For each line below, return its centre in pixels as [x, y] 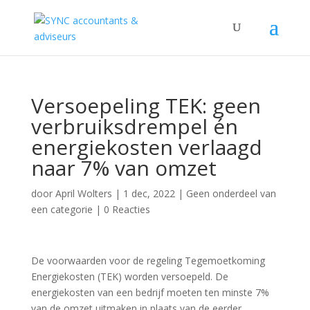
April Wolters [83, 193]
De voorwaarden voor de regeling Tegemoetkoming [148, 261]
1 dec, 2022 [149, 193]
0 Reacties [127, 209]
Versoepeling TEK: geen [146, 106]
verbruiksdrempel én [134, 126]
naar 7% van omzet [124, 168]
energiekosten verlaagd [146, 147]
